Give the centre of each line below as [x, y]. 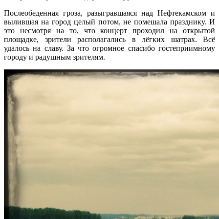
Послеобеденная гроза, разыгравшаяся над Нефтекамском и [109, 13]
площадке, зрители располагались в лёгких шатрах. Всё [109, 39]
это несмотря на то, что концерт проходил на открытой [109, 30]
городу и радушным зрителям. [55, 57]
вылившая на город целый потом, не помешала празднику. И [109, 22]
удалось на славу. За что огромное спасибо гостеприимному [109, 48]
